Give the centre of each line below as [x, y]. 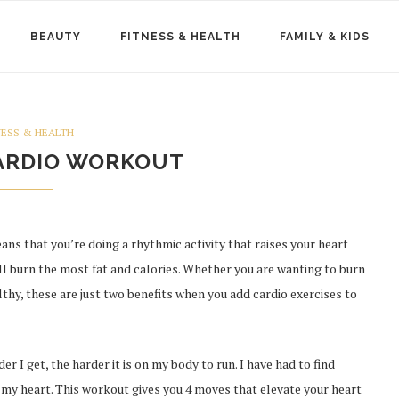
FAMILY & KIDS [325, 37]
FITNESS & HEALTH [180, 37]
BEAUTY [56, 37]
